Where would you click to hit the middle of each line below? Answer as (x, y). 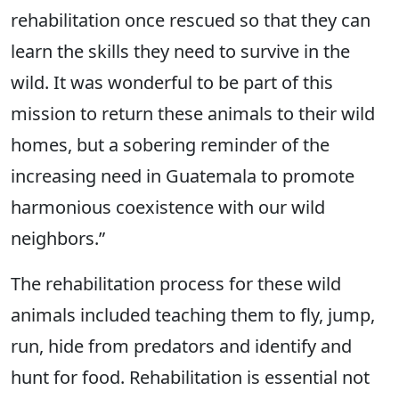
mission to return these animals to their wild (193, 114)
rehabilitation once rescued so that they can (191, 20)
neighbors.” (58, 238)
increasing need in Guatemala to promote (183, 176)
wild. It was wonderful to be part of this (172, 82)
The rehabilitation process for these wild (176, 284)
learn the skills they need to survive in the (180, 51)
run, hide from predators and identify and (181, 346)
